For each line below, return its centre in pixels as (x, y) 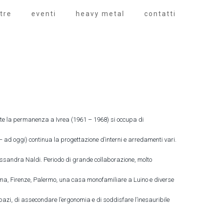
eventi (44, 14)
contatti (160, 14)
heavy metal (100, 14)
